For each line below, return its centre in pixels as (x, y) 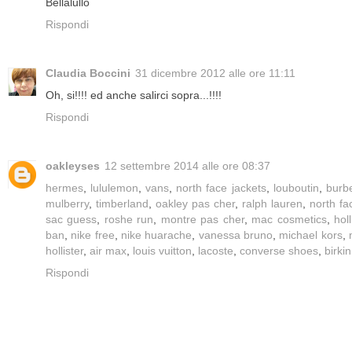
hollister (64, 251)
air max (108, 251)
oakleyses (73, 166)
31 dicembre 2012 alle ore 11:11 (215, 73)
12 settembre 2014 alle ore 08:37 (187, 166)
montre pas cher (202, 220)
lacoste (216, 251)
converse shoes (279, 251)
